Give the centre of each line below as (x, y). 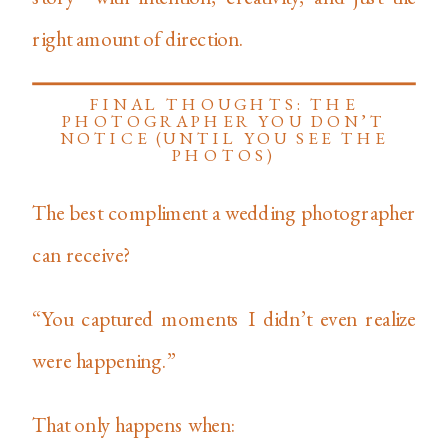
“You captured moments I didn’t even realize (224, 318)
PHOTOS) (224, 154)
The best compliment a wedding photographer (224, 211)
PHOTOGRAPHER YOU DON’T (224, 121)
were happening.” (104, 360)
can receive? (82, 253)
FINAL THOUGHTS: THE (224, 104)
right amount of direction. (138, 38)
